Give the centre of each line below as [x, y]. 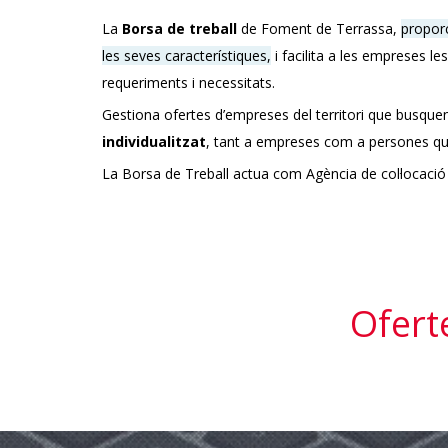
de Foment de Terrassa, [319, 28]
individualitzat [154, 141]
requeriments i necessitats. [188, 82]
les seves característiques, [186, 55]
